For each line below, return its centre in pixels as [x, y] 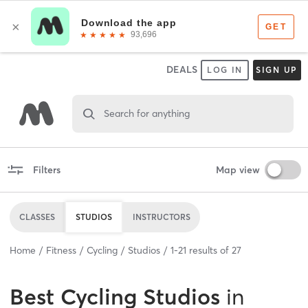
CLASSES [37, 217]
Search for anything [146, 113]
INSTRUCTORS [162, 217]
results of [209, 250]
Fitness [61, 250]
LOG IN [225, 70]
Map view [238, 169]
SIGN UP [277, 70]
